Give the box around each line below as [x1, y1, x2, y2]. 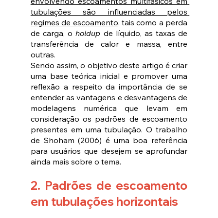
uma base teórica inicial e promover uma [30, 71, 188, 81]
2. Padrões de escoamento [30, 178, 188, 193]
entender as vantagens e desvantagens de [30, 92, 188, 102]
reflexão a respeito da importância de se [30, 82, 188, 91]
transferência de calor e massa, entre [30, 39, 188, 49]
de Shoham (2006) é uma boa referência [30, 135, 188, 145]
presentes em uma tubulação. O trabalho [30, 125, 188, 134]
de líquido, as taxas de [100, 28, 188, 38]
